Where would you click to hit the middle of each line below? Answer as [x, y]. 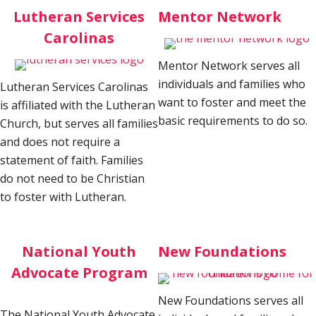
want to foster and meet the [232, 103]
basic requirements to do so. [233, 121]
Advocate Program [79, 273]
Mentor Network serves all [229, 66]
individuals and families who [232, 84]
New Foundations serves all [231, 301]
